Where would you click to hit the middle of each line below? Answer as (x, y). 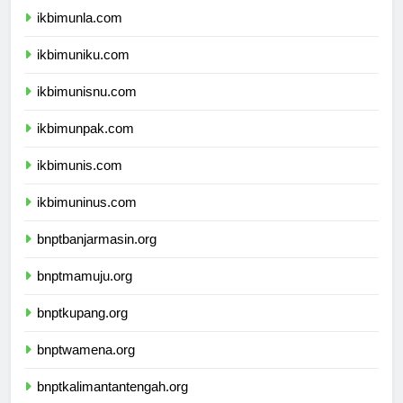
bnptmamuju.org (85, 291)
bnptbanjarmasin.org (97, 255)
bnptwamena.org (86, 365)
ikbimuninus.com (87, 218)
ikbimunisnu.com (87, 107)
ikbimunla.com (80, 33)
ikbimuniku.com (83, 70)
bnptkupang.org (82, 328)
